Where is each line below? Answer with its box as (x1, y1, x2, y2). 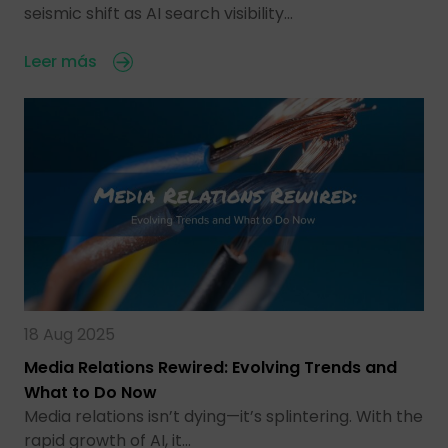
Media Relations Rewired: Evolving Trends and (24, 355, 397, 379)
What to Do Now (24, 380, 157, 404)
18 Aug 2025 (24, 322, 115, 346)
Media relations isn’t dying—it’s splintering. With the (24, 404, 423, 428)
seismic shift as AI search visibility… (24, 2, 293, 26)
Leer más (24, 50, 97, 74)
